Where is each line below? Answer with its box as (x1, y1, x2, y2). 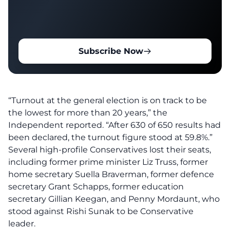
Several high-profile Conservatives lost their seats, (8, 145, 211, 155)
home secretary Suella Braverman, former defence (8, 169, 214, 179)
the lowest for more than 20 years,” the (8, 108, 167, 118)
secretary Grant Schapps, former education (8, 182, 184, 191)
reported (66, 120, 102, 130)
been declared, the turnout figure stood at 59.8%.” (8, 132, 213, 142)
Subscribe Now (79, 46, 143, 56)
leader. (8, 219, 35, 228)
